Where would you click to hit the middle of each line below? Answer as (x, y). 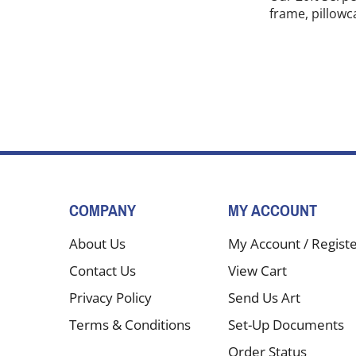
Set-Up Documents (286, 325)
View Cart (257, 271)
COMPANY (103, 211)
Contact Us (103, 271)
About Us (97, 244)
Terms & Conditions (130, 325)
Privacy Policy (110, 298)
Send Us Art (264, 298)
